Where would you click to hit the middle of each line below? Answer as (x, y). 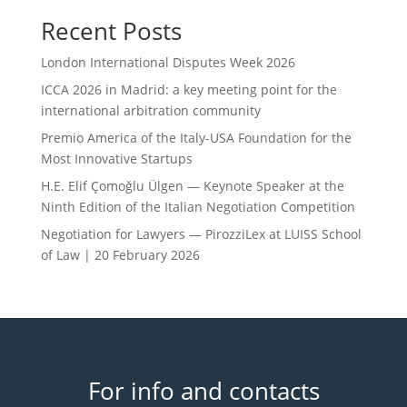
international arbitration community (150, 110)
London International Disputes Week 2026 (168, 62)
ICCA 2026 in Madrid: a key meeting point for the (189, 89)
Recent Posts (111, 31)
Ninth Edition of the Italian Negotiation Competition (198, 207)
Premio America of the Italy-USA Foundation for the (196, 138)
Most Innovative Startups (116, 159)
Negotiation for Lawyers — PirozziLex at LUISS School (201, 234)
